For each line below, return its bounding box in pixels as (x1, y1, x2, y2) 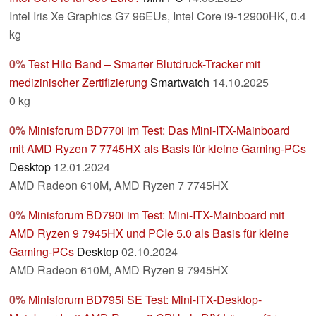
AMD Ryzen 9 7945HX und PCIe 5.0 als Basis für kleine (9, 225, 289, 242)
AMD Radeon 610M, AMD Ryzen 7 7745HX (9, 177, 229, 194)
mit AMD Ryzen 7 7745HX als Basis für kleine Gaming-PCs (9, 140, 306, 157)
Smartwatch (150, 74, 209, 91)
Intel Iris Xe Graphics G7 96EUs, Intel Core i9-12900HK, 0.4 (9, 8, 306, 25)
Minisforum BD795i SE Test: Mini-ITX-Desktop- (28, 291, 262, 308)
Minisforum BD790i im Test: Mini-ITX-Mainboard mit (28, 207, 284, 224)
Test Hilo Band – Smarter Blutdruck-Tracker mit (28, 56, 260, 73)
